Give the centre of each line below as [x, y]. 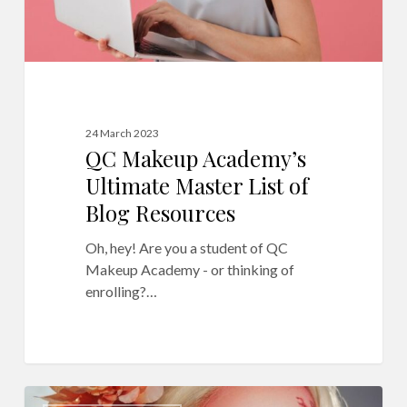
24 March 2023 [122, 133]
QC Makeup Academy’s [195, 158]
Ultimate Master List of [197, 185]
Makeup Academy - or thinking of [189, 269]
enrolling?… [121, 291]
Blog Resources [160, 212]
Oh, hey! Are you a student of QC [186, 247]
